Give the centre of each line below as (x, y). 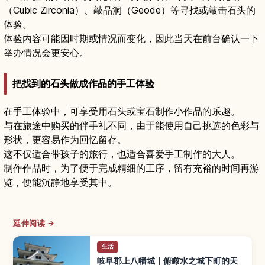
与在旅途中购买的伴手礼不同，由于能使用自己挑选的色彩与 (131, 125)
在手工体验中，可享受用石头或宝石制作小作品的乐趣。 (122, 111)
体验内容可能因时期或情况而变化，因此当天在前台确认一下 (131, 38)
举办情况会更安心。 (46, 52)
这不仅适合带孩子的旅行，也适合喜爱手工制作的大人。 (122, 153)
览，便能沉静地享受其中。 (60, 182)
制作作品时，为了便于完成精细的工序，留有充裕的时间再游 (131, 168)
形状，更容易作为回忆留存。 (65, 139)
